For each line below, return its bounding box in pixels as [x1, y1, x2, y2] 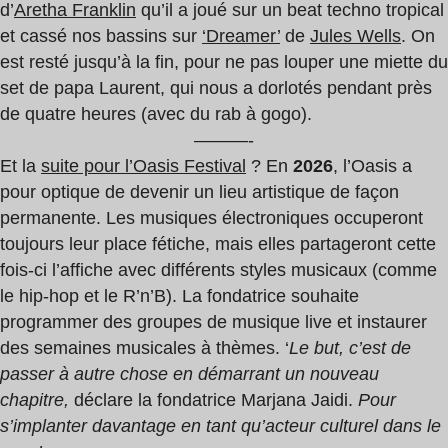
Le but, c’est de [289, 338, 411, 359]
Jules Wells [310, 26, 401, 47]
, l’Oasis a [333, 156, 412, 177]
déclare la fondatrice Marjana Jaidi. [74, 390, 358, 411]
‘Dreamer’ [202, 26, 280, 47]
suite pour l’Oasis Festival [41, 156, 246, 177]
